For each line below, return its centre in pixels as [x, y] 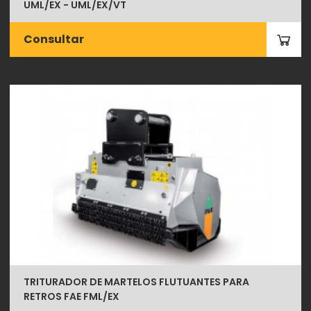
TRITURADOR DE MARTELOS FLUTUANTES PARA [137, 282]
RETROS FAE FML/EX [72, 296]
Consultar [54, 39]
